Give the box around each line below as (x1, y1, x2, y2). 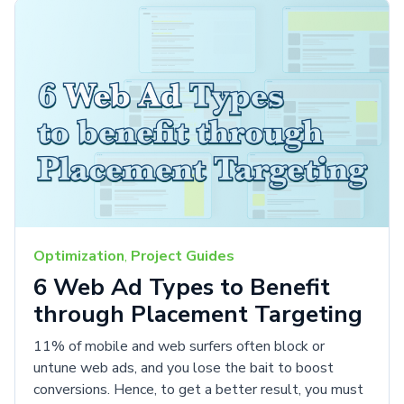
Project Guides (131, 246, 234, 267)
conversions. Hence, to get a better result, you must (33, 380, 363, 400)
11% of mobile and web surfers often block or (33, 336, 325, 357)
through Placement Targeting (33, 298, 363, 331)
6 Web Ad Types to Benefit (33, 271, 330, 304)
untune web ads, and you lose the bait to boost (33, 358, 334, 379)
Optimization (33, 246, 124, 267)
